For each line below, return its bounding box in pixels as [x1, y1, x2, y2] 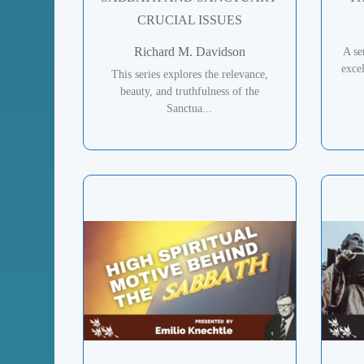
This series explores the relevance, [110, 67, 268, 80]
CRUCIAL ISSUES [136, 12, 242, 27]
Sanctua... [167, 102, 213, 115]
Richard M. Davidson [133, 44, 245, 58]
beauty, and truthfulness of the [119, 84, 259, 97]
